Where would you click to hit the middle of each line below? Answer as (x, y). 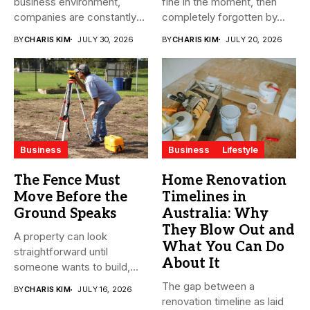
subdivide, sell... (52, 282)
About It (191, 264)
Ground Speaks (65, 214)
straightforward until (61, 252)
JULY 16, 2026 (105, 290)
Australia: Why (215, 214)
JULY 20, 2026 (254, 39)
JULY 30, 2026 (106, 39)
